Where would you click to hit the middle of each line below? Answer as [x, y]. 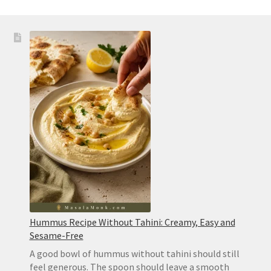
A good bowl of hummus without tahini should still [134, 253]
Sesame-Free [56, 235]
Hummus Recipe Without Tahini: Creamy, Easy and [132, 222]
